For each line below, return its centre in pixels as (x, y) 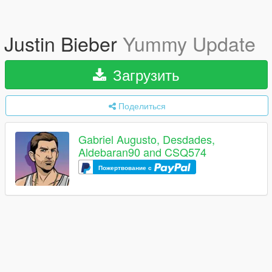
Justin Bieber (63, 43)
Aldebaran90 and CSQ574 (142, 152)
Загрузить (144, 74)
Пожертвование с (126, 167)
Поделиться (142, 106)
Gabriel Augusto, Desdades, (147, 139)
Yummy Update (189, 43)
